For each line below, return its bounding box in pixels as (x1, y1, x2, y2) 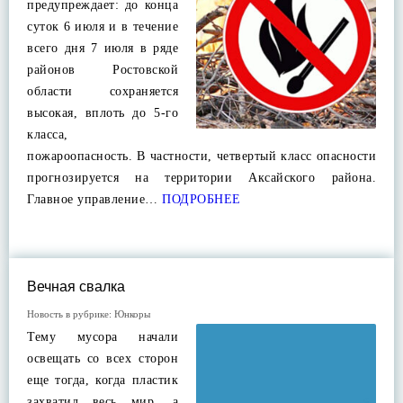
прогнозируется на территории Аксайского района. (27, 171, 376, 184)
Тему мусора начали (27, 330, 178, 344)
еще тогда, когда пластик (27, 373, 178, 387)
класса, (27, 128, 72, 141)
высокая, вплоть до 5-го (27, 106, 178, 120)
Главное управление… (27, 193, 158, 206)
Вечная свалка (27, 279, 125, 294)
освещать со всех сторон (27, 352, 178, 365)
